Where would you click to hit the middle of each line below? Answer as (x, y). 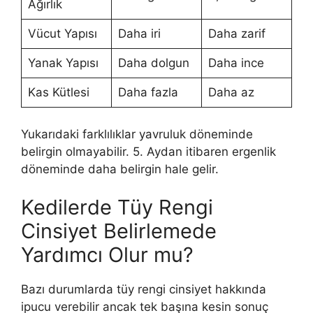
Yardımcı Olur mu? (107, 255)
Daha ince (236, 63)
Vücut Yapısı (62, 34)
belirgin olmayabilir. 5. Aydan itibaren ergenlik (148, 151)
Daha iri (139, 34)
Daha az (231, 93)
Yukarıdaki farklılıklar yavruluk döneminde (137, 134)
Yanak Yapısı (63, 63)
